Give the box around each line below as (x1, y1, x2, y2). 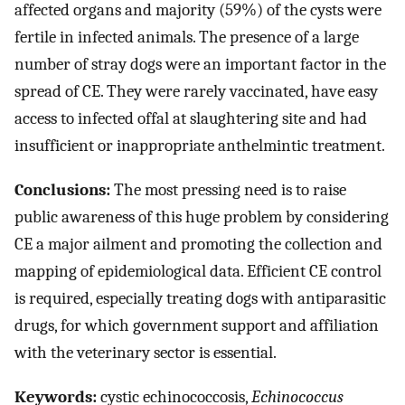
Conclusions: (14, 180, 110, 201)
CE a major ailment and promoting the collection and (14, 234, 382, 255)
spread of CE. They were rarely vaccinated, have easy (14, 81, 378, 102)
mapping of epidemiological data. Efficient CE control (14, 261, 381, 282)
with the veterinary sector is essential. (14, 343, 277, 363)
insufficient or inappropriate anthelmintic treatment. (14, 136, 385, 156)
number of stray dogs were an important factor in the (14, 54, 386, 75)
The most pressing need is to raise (110, 180, 346, 201)
